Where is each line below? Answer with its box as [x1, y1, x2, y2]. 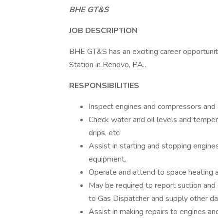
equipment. [89, 154, 126, 164]
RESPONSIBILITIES [69, 80, 139, 91]
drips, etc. [89, 127, 121, 138]
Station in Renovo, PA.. [69, 59, 146, 70]
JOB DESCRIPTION [69, 25, 138, 36]
